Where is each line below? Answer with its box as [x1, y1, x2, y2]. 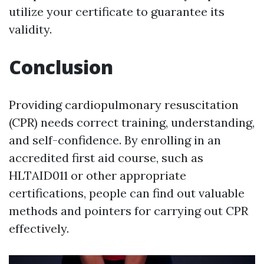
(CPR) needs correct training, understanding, [9, 115, 255, 130]
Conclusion [9, 54, 113, 80]
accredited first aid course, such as [9, 150, 203, 166]
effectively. [9, 221, 69, 236]
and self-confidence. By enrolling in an [9, 133, 221, 148]
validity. [9, 22, 52, 37]
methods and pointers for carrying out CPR [9, 203, 248, 219]
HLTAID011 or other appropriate [9, 168, 186, 183]
